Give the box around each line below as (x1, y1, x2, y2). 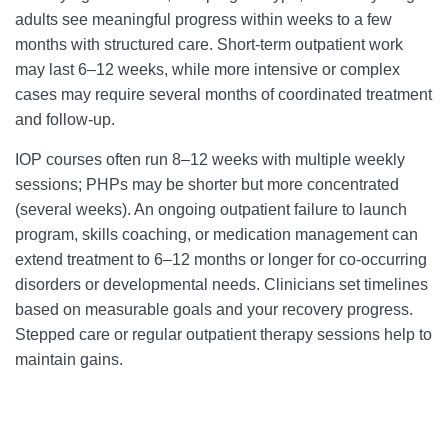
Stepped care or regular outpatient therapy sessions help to (15, 326, 432, 343)
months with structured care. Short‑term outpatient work (15, 36, 403, 53)
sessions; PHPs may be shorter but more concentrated (15, 176, 399, 193)
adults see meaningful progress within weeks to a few (15, 11, 392, 28)
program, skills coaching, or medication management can (15, 226, 418, 243)
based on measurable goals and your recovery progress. (15, 301, 413, 318)
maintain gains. (15, 351, 123, 368)
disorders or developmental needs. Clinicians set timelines (15, 276, 428, 293)
